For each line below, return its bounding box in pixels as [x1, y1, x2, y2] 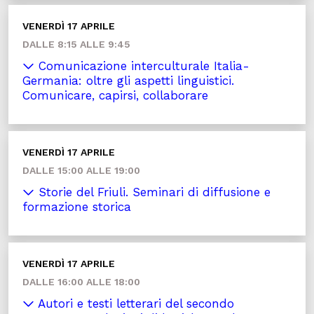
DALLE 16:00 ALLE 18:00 [22, 276, 140, 287]
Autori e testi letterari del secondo [34, 296, 234, 310]
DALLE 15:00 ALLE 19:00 [22, 165, 140, 176]
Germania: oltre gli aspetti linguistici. [22, 74, 234, 88]
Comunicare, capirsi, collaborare [22, 88, 208, 102]
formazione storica [22, 200, 131, 214]
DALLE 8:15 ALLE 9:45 [22, 39, 130, 50]
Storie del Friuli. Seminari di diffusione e [34, 185, 271, 199]
